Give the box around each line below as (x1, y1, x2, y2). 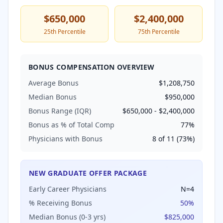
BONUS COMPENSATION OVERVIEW (28, 62, 155, 72)
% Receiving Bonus (29, 198, 92, 208)
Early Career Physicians (29, 184, 107, 194)
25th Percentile (43, 27, 86, 36)
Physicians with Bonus (28, 134, 103, 143)
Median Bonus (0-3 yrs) (29, 212, 106, 222)
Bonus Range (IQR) (28, 106, 91, 115)
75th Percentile (137, 27, 180, 36)
